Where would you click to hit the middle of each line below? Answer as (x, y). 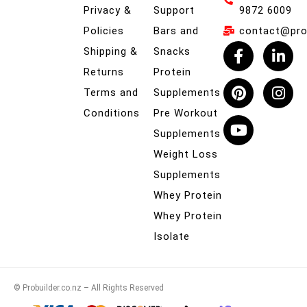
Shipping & (111, 52)
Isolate (172, 237)
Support (174, 11)
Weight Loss (186, 155)
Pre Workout (186, 113)
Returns (104, 72)
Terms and (111, 93)
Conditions (112, 113)
